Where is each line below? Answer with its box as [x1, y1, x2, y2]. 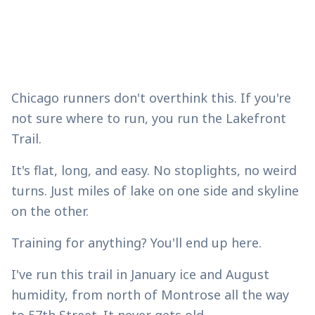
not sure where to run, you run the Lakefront [11, 110, 286, 127]
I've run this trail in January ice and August [11, 266, 269, 283]
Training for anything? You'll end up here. [11, 234, 262, 251]
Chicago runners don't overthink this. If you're [11, 89, 291, 106]
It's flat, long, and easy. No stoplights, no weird [11, 162, 297, 179]
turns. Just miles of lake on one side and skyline [11, 182, 299, 199]
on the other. [11, 202, 89, 219]
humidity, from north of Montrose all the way [11, 286, 289, 303]
